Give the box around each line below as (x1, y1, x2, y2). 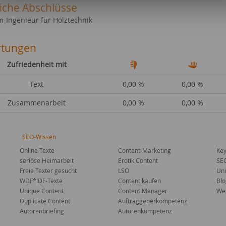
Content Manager (118, 187, 167, 195)
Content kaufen (118, 177, 161, 185)
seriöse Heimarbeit (20, 156, 74, 164)
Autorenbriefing (20, 207, 64, 215)
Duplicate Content (20, 197, 70, 205)
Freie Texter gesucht (20, 166, 77, 175)
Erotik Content (118, 156, 158, 164)
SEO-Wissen (22, 133, 56, 141)
